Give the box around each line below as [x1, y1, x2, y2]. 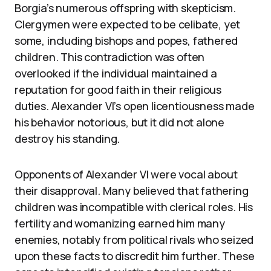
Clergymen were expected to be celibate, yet [15, 17, 241, 31]
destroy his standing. [15, 131, 120, 146]
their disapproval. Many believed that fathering [15, 183, 249, 198]
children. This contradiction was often [15, 50, 205, 64]
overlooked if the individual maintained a [15, 66, 217, 80]
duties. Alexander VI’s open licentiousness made [15, 99, 255, 113]
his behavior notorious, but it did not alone [15, 115, 225, 129]
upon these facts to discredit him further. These [15, 249, 255, 263]
